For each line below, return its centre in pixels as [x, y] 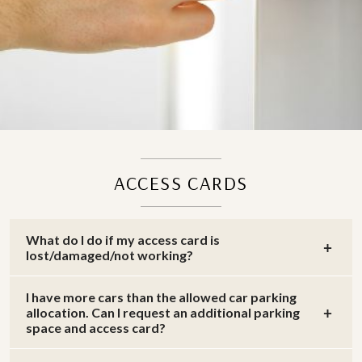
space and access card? [96, 328]
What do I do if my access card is [123, 240]
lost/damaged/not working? [109, 255]
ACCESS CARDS [181, 183]
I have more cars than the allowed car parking [161, 297]
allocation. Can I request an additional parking [163, 313]
